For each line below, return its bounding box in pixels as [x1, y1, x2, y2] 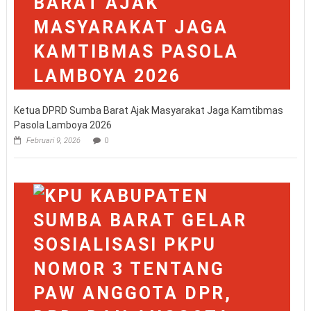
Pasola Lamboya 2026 [13, 119, 112, 131]
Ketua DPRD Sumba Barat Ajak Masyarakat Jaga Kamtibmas [13, 104, 283, 116]
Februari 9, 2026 [26, 135, 81, 145]
